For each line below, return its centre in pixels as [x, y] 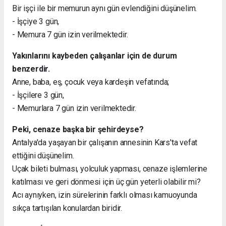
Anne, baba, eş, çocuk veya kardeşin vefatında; [91, 82]
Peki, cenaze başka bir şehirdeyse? [78, 129]
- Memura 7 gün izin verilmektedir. [70, 34]
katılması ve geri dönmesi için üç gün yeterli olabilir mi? [106, 182]
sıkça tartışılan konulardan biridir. [67, 208]
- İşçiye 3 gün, [36, 21]
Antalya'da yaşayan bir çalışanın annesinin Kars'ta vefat [105, 142]
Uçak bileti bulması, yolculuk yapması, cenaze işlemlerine [110, 168]
